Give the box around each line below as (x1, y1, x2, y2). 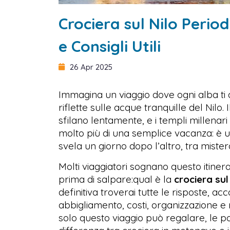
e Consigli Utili (59, 36, 161, 56)
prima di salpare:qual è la (59, 172, 171, 185)
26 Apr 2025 (68, 62, 112, 72)
